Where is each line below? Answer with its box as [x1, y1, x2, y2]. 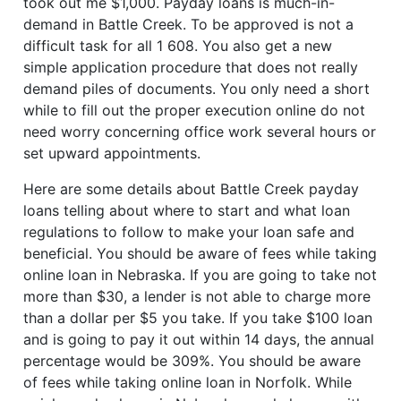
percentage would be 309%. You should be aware [23, 352, 362, 371]
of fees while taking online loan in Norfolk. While [23, 373, 353, 392]
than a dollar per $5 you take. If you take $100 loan [23, 309, 373, 328]
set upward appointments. [23, 144, 201, 163]
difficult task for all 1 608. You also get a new [23, 37, 333, 55]
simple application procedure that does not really [23, 58, 359, 77]
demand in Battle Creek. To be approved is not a [23, 15, 354, 34]
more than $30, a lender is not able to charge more [23, 287, 371, 306]
